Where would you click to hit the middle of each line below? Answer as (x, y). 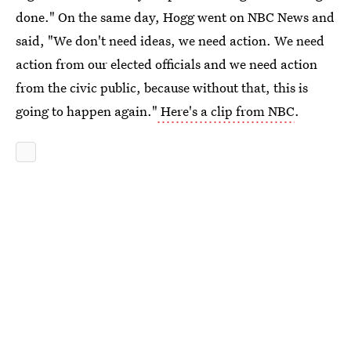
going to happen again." (87, 111)
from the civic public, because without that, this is (162, 87)
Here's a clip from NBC (226, 111)
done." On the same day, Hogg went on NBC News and (175, 17)
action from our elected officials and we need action (166, 64)
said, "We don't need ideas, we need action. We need (170, 40)
